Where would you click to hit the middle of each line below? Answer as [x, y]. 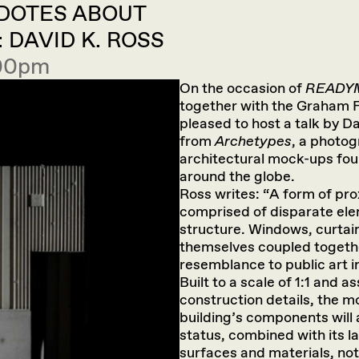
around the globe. [237, 176]
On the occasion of [242, 88]
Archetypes [253, 141]
